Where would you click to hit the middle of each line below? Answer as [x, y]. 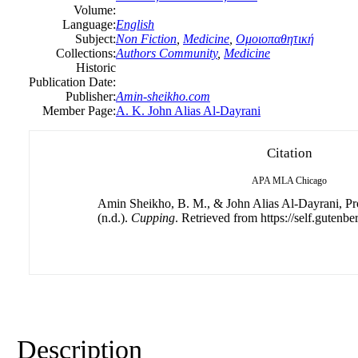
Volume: [95, 10]
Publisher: [91, 97]
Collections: [86, 54]
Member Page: [79, 111]
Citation [289, 153]
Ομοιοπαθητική [275, 39]
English [135, 25]
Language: [89, 25]
